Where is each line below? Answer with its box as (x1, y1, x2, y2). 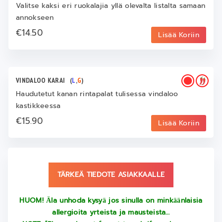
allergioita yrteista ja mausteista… (52, 207, 170, 218)
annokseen (16, 12, 54, 23)
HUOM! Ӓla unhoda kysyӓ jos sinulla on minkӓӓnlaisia (19, 195, 203, 206)
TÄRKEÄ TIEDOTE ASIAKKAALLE (57, 169, 165, 180)
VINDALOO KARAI (16, 76, 70, 85)
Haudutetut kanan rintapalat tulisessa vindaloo (16, 89, 178, 99)
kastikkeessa (16, 101, 61, 111)
